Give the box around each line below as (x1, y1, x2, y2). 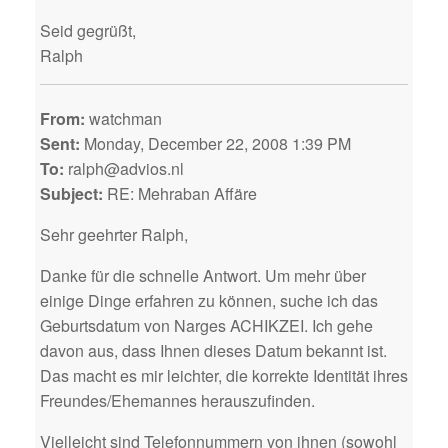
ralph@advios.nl (64, 156, 184, 180)
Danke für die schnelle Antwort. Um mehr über (40, 263, 366, 287)
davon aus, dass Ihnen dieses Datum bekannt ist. (40, 338, 387, 362)
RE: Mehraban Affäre (103, 181, 257, 205)
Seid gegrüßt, (40, 18, 136, 42)
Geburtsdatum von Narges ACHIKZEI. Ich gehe (40, 313, 373, 337)
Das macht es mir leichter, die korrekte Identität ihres (40, 363, 408, 387)
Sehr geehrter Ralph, (40, 222, 188, 246)
